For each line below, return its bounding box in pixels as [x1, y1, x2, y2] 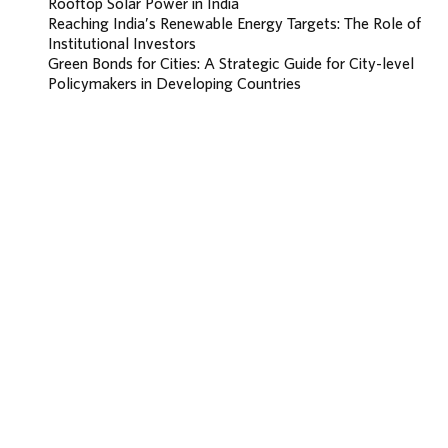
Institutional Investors [48, 34, 196, 53]
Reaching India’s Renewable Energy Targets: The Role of [48, 14, 421, 33]
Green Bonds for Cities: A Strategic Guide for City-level [48, 54, 414, 73]
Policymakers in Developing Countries [48, 74, 301, 93]
